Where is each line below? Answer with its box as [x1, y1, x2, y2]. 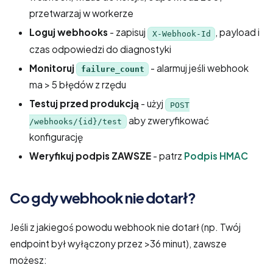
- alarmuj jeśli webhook [149, 62, 249, 74]
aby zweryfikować [126, 114, 209, 126]
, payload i [215, 26, 260, 38]
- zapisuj [108, 26, 147, 38]
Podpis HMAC [184, 149, 248, 161]
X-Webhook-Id [152, 29, 211, 38]
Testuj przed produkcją [29, 97, 139, 110]
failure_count [80, 65, 144, 74]
